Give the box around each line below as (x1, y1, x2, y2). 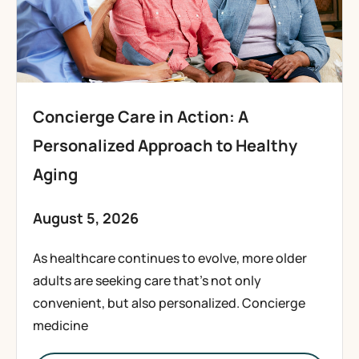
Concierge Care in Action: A (33, 106, 248, 127)
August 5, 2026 (33, 208, 139, 228)
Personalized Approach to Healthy (33, 135, 297, 156)
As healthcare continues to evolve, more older (33, 249, 307, 267)
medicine (33, 317, 88, 334)
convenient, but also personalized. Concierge (33, 294, 305, 312)
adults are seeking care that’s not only (33, 272, 261, 289)
